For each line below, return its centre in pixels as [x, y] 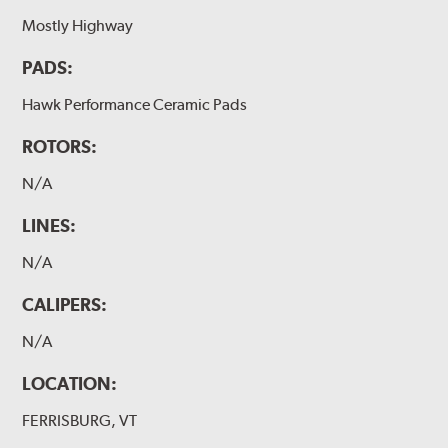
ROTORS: [60, 146]
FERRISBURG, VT [80, 421]
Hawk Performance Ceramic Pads [135, 104]
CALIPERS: [65, 305]
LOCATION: [70, 384]
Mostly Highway [78, 25]
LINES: [49, 226]
